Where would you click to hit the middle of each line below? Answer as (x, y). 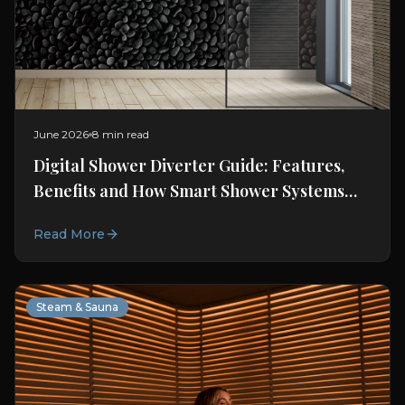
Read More (69, 235)
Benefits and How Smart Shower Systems (189, 191)
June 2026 (61, 135)
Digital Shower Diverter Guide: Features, (189, 166)
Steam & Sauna (77, 307)
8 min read (121, 135)
